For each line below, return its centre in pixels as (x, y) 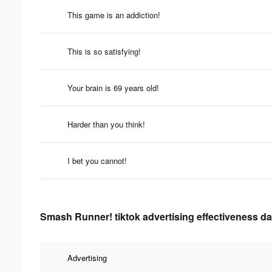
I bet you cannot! (97, 160)
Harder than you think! (106, 124)
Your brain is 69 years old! (113, 87)
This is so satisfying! (104, 51)
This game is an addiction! (114, 15)
